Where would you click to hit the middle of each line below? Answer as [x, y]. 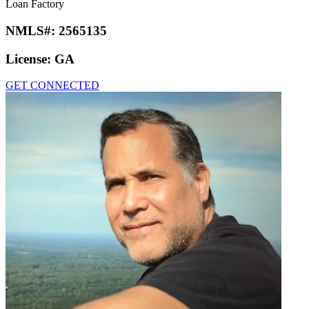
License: [30, 59]
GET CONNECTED [52, 86]
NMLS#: [32, 30]
